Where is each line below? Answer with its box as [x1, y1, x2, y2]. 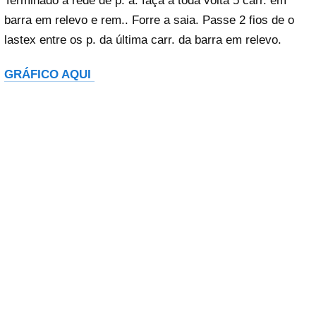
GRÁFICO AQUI [4, 68, 95, 82]
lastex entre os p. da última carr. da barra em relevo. [4, 33, 285, 47]
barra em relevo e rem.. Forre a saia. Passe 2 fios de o [4, 13, 294, 27]
